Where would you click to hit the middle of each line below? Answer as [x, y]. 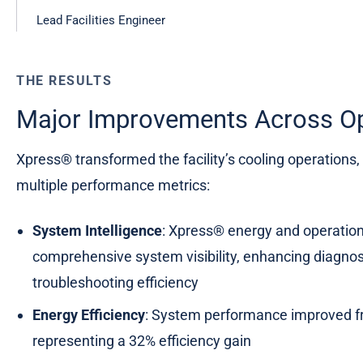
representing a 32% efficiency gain [142, 340]
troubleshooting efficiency [115, 282]
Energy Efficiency [89, 314]
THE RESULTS [64, 81]
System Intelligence [97, 230]
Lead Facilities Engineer [101, 20]
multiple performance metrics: [113, 185]
